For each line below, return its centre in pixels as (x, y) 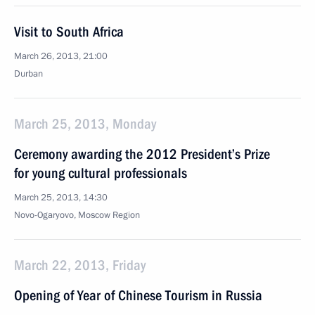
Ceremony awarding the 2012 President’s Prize (142, 154)
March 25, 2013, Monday (85, 124)
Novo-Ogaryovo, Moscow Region (77, 215)
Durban (28, 74)
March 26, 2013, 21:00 (61, 56)
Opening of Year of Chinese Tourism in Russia (138, 295)
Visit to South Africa (69, 32)
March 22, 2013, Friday (80, 265)
